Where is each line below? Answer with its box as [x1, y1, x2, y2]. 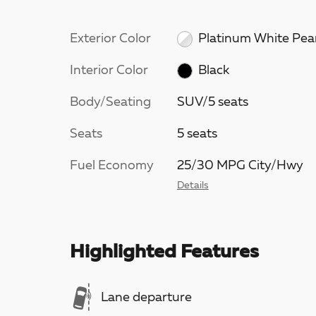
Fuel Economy [70, 159, 154, 172]
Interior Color [70, 64, 148, 77]
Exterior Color [70, 32, 151, 45]
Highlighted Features [70, 243, 259, 262]
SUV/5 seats [176, 96, 248, 109]
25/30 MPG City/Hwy [176, 159, 303, 172]
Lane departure [101, 291, 192, 304]
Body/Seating [70, 96, 151, 109]
